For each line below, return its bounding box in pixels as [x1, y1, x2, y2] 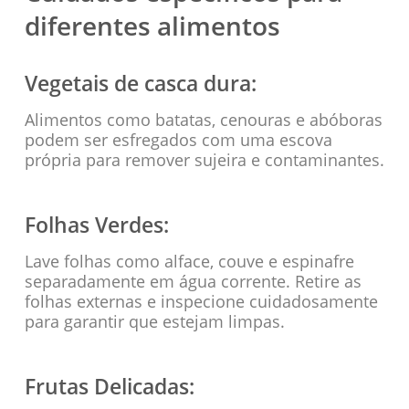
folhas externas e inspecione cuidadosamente [24, 289, 378, 312]
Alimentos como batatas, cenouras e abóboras [24, 108, 383, 131]
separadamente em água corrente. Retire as [24, 269, 362, 292]
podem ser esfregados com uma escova [24, 128, 332, 151]
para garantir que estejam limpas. [24, 309, 285, 332]
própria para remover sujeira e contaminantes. [24, 148, 384, 171]
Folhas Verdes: [24, 209, 169, 239]
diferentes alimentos [24, 7, 280, 43]
